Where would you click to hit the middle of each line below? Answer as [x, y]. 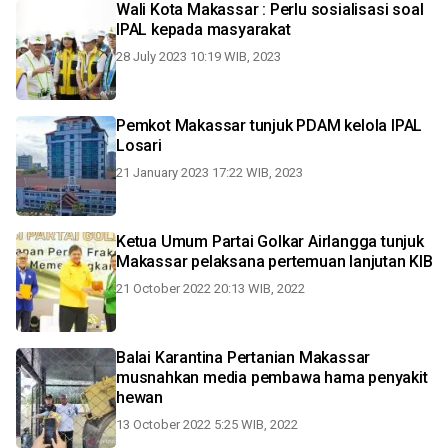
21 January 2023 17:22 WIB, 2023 [209, 172]
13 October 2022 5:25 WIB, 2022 [207, 424]
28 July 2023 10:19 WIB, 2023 [198, 56]
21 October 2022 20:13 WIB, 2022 [210, 288]
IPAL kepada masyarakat [203, 29]
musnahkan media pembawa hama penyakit [272, 377]
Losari [139, 145]
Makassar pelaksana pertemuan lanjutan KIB [274, 261]
